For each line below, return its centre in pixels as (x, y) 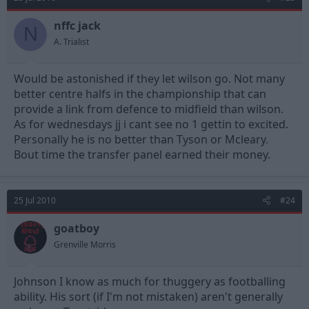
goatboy (77, 228)
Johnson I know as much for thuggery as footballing (150, 281)
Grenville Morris (85, 244)
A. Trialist (71, 41)
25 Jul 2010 (35, 200)
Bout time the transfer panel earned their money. (142, 154)
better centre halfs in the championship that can (140, 93)
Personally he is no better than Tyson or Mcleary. (141, 139)
